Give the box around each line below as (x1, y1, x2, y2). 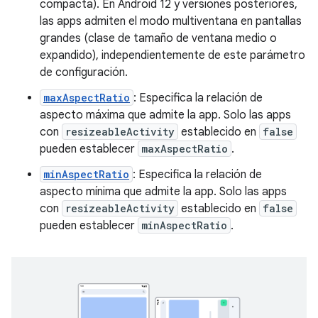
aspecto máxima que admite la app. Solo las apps (40, 107, 291, 122)
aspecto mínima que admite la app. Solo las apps (40, 184, 287, 199)
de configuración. (40, 65, 128, 79)
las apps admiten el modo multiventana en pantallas (40, 13, 302, 28)
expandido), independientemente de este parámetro (40, 48, 305, 62)
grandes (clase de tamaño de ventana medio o (40, 31, 277, 45)
